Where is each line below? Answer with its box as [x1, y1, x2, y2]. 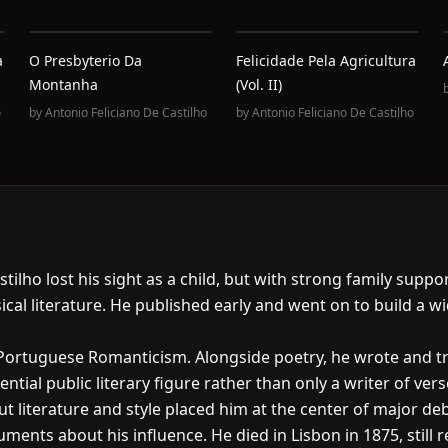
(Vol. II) [235, 75, 282, 94]
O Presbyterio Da [29, 51, 143, 70]
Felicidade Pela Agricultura [235, 51, 416, 70]
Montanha [29, 75, 99, 94]
